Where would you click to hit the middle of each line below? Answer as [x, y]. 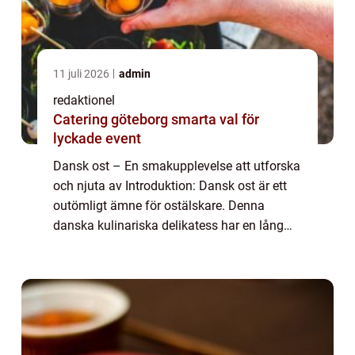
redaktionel [84, 100]
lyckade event [97, 138]
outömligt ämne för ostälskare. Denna [159, 205]
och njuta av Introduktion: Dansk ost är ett [170, 185]
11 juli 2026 [82, 73]
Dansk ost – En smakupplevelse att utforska [177, 166]
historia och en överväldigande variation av [173, 245]
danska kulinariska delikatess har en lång [168, 225]
